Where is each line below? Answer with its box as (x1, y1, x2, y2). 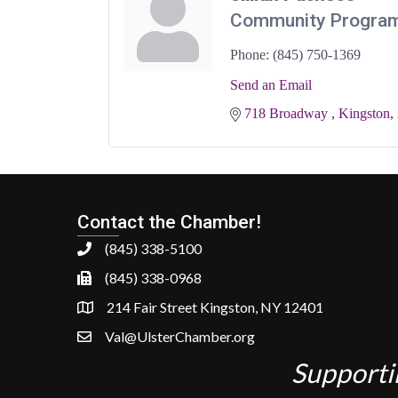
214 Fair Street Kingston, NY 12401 (107, 298, 323, 315)
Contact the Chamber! (77, 211, 261, 233)
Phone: (230, 46, 269, 62)
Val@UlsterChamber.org (105, 327, 255, 345)
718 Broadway (244, 105, 331, 121)
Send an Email (230, 76, 312, 92)
